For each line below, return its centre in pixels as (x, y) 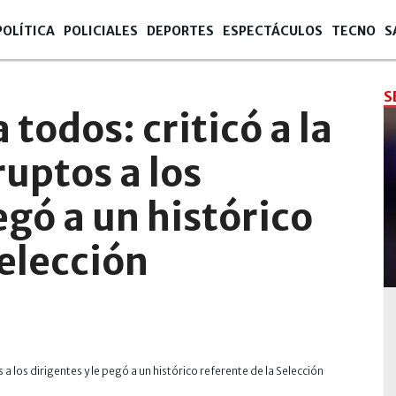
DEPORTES (180, 31)
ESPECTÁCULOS (273, 31)
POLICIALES (101, 31)
